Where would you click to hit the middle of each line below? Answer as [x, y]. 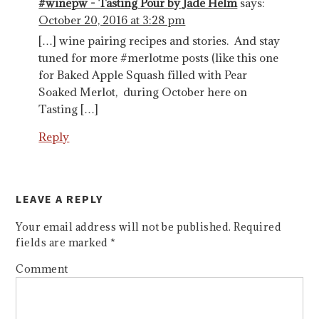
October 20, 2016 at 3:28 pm [112, 20]
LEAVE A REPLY [59, 198]
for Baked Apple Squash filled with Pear [143, 74]
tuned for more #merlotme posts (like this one [159, 57]
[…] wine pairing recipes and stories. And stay [159, 40]
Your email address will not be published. [124, 226]
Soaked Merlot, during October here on [143, 91]
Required [256, 226]
